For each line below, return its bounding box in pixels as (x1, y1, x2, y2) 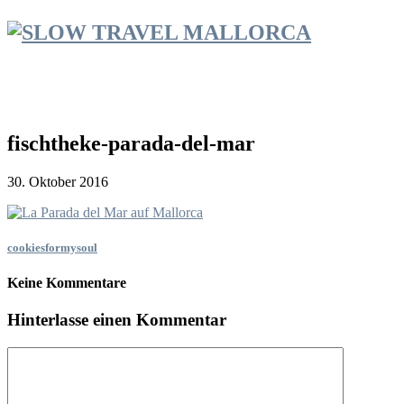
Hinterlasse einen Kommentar (7, 310, 226, 330)
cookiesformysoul (7, 240, 97, 254)
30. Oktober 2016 (7, 173, 108, 189)
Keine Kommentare (7, 274, 126, 290)
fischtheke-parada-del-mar (7, 131, 255, 155)
